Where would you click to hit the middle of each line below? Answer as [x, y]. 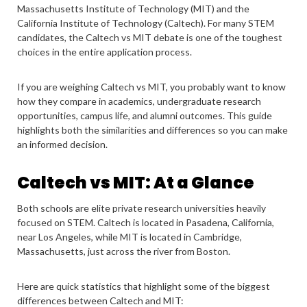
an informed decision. [62, 144]
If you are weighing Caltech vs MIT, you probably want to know [151, 87]
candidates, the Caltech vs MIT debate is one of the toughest [150, 37]
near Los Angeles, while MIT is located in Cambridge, [130, 237]
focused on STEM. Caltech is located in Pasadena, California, [146, 222]
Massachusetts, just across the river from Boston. [124, 251]
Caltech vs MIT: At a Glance [136, 183]
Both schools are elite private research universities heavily [142, 208]
